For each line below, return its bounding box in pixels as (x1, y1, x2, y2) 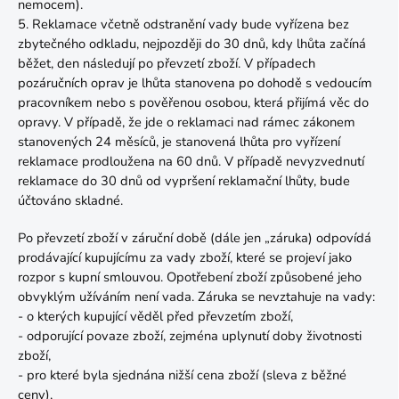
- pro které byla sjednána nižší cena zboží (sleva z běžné (18, 366, 346, 384)
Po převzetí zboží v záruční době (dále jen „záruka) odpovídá (18, 229, 371, 247)
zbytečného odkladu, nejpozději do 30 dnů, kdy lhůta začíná (18, 35, 366, 53)
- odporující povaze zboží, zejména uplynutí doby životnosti (18, 327, 362, 345)
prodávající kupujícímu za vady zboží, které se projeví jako (18, 248, 352, 266)
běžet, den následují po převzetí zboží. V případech (18, 54, 315, 72)
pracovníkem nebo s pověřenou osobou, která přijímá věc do (18, 94, 369, 111)
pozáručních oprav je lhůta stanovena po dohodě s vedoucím (18, 74, 372, 92)
